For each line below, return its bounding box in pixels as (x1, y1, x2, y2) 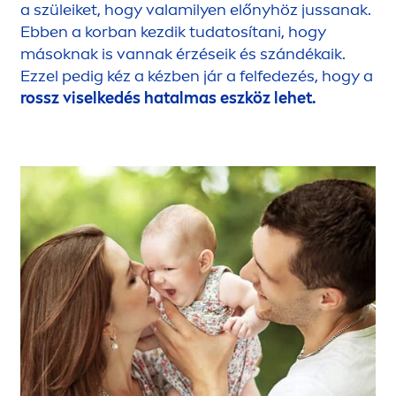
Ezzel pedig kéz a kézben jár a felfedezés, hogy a (20, 66, 373, 87)
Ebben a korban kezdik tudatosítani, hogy (20, 22, 326, 42)
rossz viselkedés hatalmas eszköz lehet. (20, 88, 319, 109)
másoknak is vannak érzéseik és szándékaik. (20, 44, 346, 65)
